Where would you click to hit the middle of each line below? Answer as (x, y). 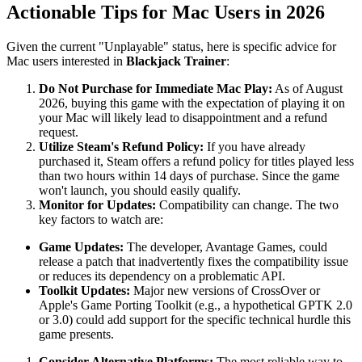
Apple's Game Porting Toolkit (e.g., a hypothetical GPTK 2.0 (196, 305)
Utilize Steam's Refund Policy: (121, 147)
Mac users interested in (66, 61)
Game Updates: (81, 247)
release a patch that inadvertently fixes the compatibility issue (194, 261)
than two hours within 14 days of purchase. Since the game (189, 176)
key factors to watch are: (101, 219)
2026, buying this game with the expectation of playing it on (192, 103)
